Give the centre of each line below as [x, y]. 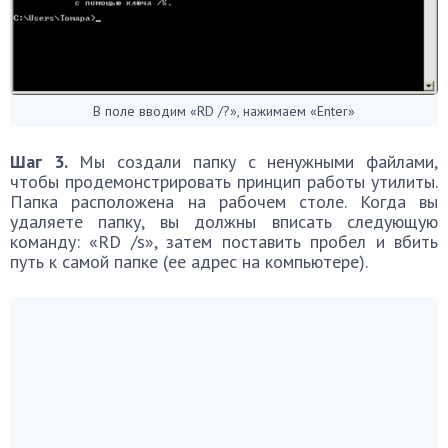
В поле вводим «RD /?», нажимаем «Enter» [224, 111]
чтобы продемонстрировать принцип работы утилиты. [224, 182]
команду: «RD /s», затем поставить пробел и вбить [224, 242]
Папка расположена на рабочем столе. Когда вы [224, 202]
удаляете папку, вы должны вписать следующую [224, 222]
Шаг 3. [39, 162]
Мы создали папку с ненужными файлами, [253, 162]
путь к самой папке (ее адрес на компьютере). [189, 262]
